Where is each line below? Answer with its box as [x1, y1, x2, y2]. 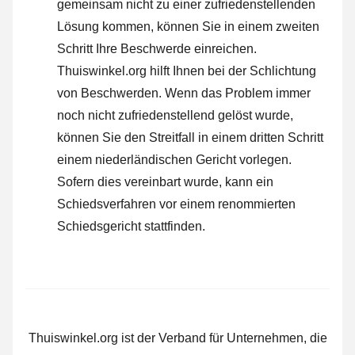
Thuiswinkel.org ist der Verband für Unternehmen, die [28, 330, 327, 345]
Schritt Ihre [57, 41, 120, 55]
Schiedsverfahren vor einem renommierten [57, 197, 296, 211]
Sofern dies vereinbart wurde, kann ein [57, 174, 273, 189]
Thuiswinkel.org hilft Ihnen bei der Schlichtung [57, 63, 316, 78]
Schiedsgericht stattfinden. [57, 219, 205, 233]
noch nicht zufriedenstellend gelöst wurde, [57, 108, 293, 122]
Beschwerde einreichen [120, 41, 254, 55]
